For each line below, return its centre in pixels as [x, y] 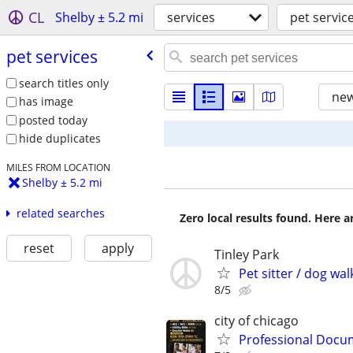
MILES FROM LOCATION [58, 167]
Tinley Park [247, 255]
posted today [53, 120]
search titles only [63, 83]
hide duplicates [59, 139]
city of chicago [256, 321]
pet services [52, 56]
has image [46, 102]
